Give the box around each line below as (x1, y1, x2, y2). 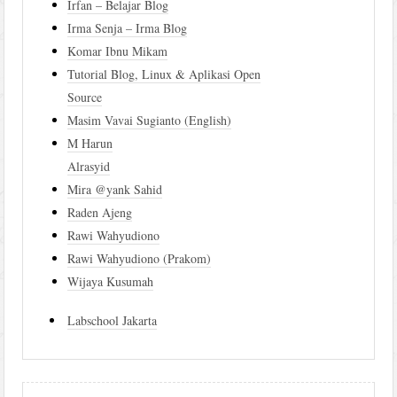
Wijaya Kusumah (67, 273, 154, 291)
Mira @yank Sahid (67, 181, 163, 198)
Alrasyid (67, 158, 111, 175)
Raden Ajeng (67, 204, 133, 222)
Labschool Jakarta (67, 312, 158, 330)
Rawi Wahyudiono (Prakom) (67, 250, 212, 268)
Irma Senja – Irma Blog (67, 19, 188, 37)
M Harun (67, 135, 113, 152)
